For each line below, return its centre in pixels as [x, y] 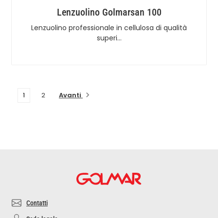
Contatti [37, 203]
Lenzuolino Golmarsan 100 [109, 12]
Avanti [71, 95]
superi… [109, 38]
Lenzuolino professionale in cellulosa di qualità [109, 27]
